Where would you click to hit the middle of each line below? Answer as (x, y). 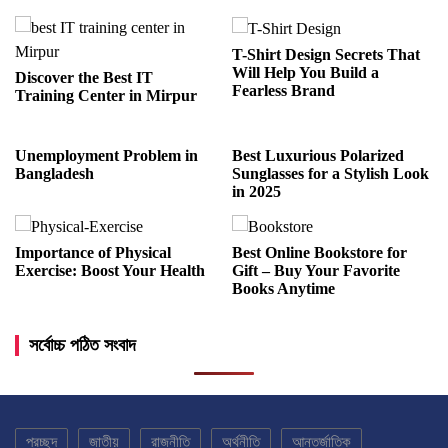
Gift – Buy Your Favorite (316, 271)
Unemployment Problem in (106, 155)
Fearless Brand (284, 91)
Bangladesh (54, 173)
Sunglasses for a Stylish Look (331, 173)
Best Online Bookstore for (320, 253)
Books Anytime (284, 289)
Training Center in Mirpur (106, 95)
